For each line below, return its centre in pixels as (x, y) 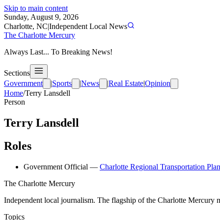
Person (14, 102)
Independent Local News (88, 26)
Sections (17, 73)
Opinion (158, 83)
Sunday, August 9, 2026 (41, 17)
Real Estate (126, 83)
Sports (62, 83)
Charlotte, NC (26, 26)
